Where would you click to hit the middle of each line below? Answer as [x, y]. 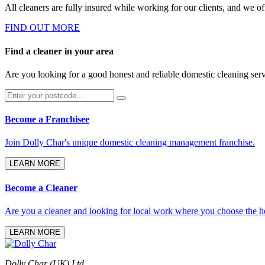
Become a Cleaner [41, 188]
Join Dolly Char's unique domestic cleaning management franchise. [130, 143]
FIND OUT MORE [42, 28]
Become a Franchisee [47, 119]
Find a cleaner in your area [59, 51]
